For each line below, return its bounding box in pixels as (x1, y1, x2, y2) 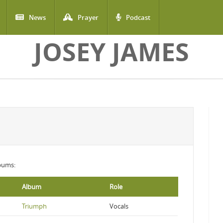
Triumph (22, 202, 47, 211)
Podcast (126, 13, 150, 22)
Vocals (110, 202, 128, 211)
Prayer (78, 13, 99, 22)
